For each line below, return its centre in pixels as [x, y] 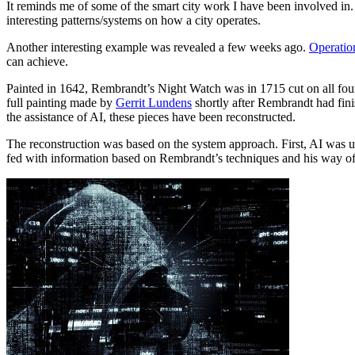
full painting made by [61, 103]
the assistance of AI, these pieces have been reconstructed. [151, 117]
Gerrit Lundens [154, 103]
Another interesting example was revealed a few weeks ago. [158, 48]
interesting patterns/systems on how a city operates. [134, 21]
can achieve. [37, 62]
